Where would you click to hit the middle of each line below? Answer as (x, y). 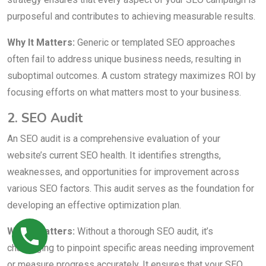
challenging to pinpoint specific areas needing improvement (131, 248)
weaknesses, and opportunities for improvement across (123, 172)
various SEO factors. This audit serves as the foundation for (131, 189)
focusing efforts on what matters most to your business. (124, 93)
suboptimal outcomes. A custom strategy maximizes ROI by (132, 76)
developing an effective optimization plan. (94, 205)
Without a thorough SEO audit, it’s (144, 232)
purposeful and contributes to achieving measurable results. (131, 17)
